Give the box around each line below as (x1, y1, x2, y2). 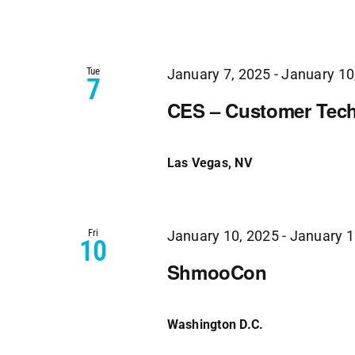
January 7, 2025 (166, 66, 271, 82)
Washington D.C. (166, 317, 264, 333)
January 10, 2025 (166, 227, 279, 244)
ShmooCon (166, 258, 267, 286)
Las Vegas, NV (166, 155, 252, 170)
